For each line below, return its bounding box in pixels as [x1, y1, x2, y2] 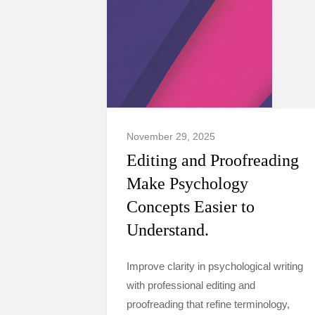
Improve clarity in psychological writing [127, 260, 303, 272]
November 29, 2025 [127, 131, 215, 142]
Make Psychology [127, 174, 248, 193]
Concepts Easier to [127, 198, 255, 216]
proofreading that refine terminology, [127, 298, 290, 310]
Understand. [127, 221, 209, 239]
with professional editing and [127, 279, 255, 291]
